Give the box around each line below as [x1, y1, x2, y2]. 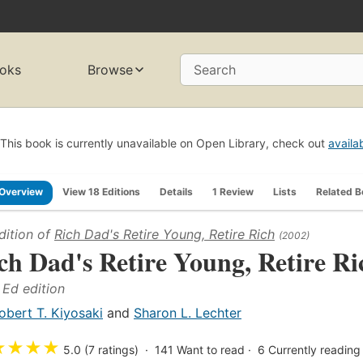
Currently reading [268, 342, 361, 357]
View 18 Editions [62, 185, 140, 198]
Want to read [177, 342, 245, 357]
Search [194, 62, 236, 79]
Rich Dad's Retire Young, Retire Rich [54, 225, 275, 242]
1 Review [212, 185, 254, 198]
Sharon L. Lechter [134, 304, 241, 321]
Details [160, 185, 193, 198]
